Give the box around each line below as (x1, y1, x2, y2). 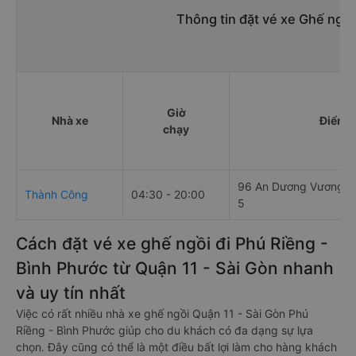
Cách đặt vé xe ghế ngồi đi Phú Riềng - (16, 234, 328, 253)
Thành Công (25, 188, 88, 201)
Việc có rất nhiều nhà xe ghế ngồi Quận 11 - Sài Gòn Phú (16, 307, 308, 320)
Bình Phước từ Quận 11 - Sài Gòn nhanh (16, 258, 334, 278)
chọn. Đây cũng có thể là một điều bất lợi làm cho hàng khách (16, 340, 337, 354)
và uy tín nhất (16, 283, 126, 303)
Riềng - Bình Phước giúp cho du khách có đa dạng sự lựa (16, 323, 313, 337)
